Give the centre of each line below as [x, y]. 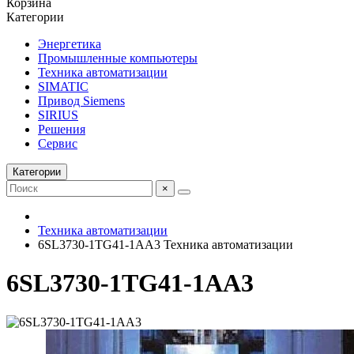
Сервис [58, 143]
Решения [62, 129]
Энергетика [70, 44]
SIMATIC [63, 87]
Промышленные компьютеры [118, 58]
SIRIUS [58, 115]
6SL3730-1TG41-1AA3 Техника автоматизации [166, 245]
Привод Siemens [81, 101]
